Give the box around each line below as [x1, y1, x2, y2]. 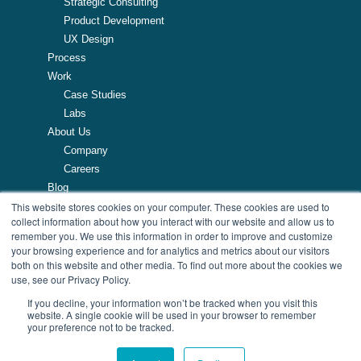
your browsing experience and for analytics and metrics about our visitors [11, 243, 330, 257]
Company [64, 144, 108, 157]
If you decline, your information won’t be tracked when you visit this [27, 296, 317, 309]
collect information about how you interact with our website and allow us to [11, 214, 334, 228]
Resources [48, 200, 98, 213]
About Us [48, 126, 91, 139]
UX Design [64, 33, 114, 46]
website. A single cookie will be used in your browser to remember [27, 308, 316, 322]
